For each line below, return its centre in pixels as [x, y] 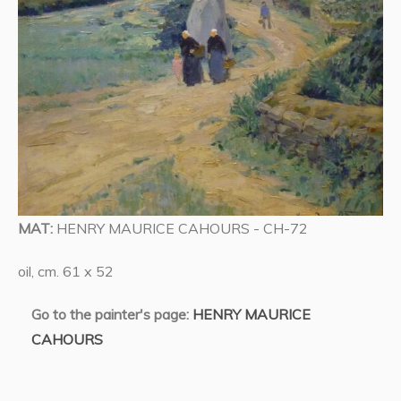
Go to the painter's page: [112, 315]
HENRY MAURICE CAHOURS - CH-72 [182, 229]
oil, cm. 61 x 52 [66, 272]
